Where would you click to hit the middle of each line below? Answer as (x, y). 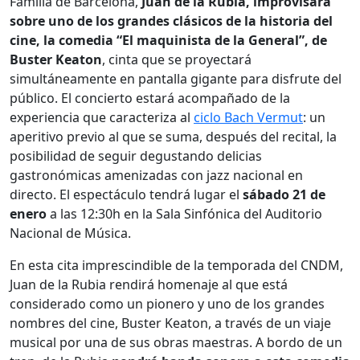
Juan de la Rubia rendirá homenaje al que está (149, 284)
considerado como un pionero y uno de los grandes (167, 303)
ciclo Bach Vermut (248, 117)
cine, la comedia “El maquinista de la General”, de (168, 40)
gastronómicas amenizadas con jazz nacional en (156, 175)
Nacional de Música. (70, 233)
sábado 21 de (284, 194)
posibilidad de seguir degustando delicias (136, 155)
